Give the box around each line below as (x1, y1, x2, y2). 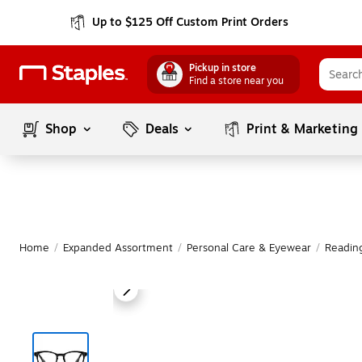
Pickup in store (189, 61, 256, 75)
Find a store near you (189, 74, 284, 88)
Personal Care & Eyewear (187, 240, 311, 256)
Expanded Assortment (63, 240, 173, 256)
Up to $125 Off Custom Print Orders (92, 14, 289, 31)
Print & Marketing (246, 120, 359, 139)
